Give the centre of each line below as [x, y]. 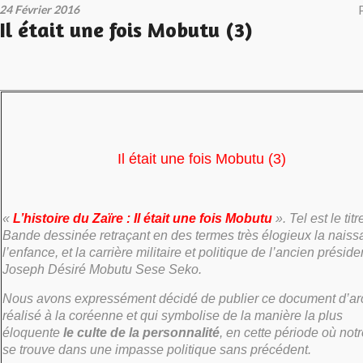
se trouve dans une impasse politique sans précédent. [157, 350]
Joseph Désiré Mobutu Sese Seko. [102, 269]
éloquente [33, 333]
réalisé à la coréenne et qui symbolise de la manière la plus [173, 316]
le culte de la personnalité [141, 333]
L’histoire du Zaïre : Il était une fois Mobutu [143, 218]
